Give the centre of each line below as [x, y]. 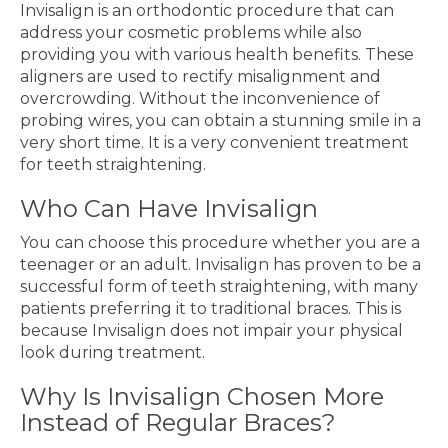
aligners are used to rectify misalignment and [200, 76]
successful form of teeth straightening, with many [219, 286]
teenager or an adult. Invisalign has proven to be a [220, 264]
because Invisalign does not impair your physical [211, 330]
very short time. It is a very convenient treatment [214, 142]
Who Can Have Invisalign [169, 208]
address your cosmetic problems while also [191, 32]
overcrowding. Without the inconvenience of [200, 98]
